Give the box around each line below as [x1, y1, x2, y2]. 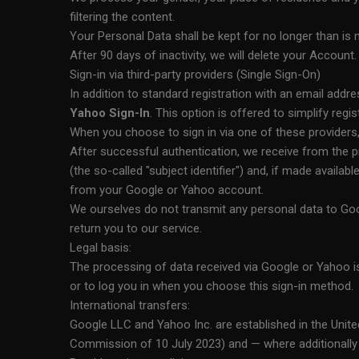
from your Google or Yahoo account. [70, 183, 264, 197]
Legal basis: [70, 240, 131, 255]
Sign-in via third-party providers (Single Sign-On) [70, 67, 321, 82]
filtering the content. [70, 10, 175, 24]
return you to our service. [70, 221, 202, 236]
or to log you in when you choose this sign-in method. [70, 279, 353, 293]
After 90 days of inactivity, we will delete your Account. [70, 48, 357, 63]
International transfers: [70, 298, 190, 313]
